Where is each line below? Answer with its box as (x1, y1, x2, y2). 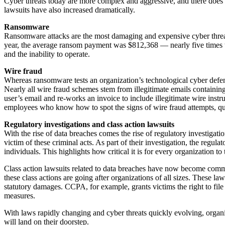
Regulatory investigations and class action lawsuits (4, 120, 174, 129)
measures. (4, 191, 35, 200)
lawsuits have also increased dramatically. (4, 5, 135, 14)
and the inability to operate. (4, 49, 90, 58)
